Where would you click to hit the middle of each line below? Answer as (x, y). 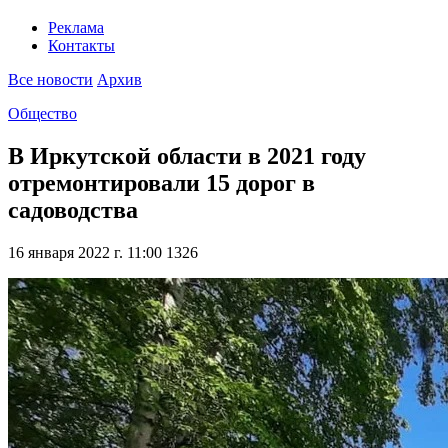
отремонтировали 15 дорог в (161, 183)
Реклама (76, 28)
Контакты (81, 46)
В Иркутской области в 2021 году (187, 156)
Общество (42, 114)
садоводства (73, 210)
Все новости (50, 80)
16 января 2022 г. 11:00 (85, 253)
